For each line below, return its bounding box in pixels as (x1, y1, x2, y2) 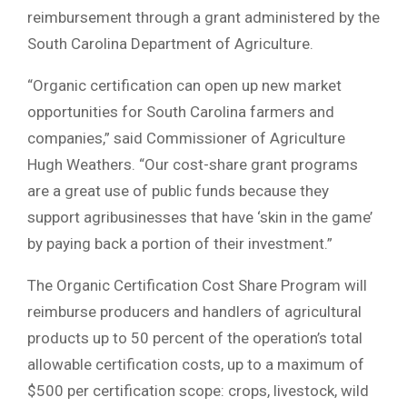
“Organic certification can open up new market (27, 75, 342, 94)
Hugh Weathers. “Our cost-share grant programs (27, 154, 358, 174)
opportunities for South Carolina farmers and (27, 102, 334, 121)
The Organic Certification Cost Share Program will (27, 275, 367, 294)
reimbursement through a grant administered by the (27, 7, 380, 26)
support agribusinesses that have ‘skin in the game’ (27, 207, 372, 226)
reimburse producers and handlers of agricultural (27, 302, 362, 321)
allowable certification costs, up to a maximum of (27, 354, 364, 373)
